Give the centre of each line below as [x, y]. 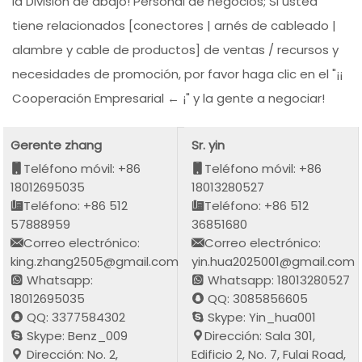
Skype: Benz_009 [76, 335]
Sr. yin [208, 145]
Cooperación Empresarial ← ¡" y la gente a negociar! [169, 99]
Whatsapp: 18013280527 [278, 280]
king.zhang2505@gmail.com [95, 261]
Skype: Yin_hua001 [261, 317]
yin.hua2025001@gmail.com [274, 261]
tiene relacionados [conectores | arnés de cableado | [175, 26]
